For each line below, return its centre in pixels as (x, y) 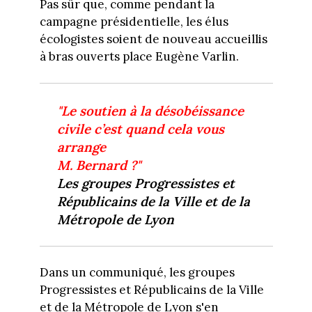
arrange (81, 147)
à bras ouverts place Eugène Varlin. (139, 56)
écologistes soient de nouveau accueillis (153, 39)
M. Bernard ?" (99, 165)
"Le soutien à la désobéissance (150, 110)
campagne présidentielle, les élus (134, 21)
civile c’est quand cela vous (141, 128)
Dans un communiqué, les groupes (137, 273)
